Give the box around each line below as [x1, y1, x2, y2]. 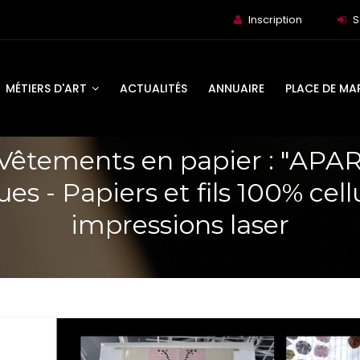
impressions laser [71, 209, 289, 240]
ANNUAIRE [208, 80, 264, 96]
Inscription [248, 12, 302, 27]
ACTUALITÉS [120, 80, 187, 96]
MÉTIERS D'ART [6, 80, 90, 96]
